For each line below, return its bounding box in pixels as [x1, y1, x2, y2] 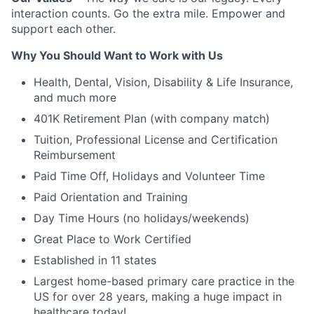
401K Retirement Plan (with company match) [34, 111, 270, 125]
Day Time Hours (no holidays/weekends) [34, 210, 250, 225]
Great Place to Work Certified [34, 231, 191, 246]
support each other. [11, 21, 116, 36]
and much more [34, 90, 116, 104]
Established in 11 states [34, 252, 156, 267]
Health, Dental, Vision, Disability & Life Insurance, [34, 74, 293, 89]
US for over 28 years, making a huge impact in [34, 289, 282, 303]
